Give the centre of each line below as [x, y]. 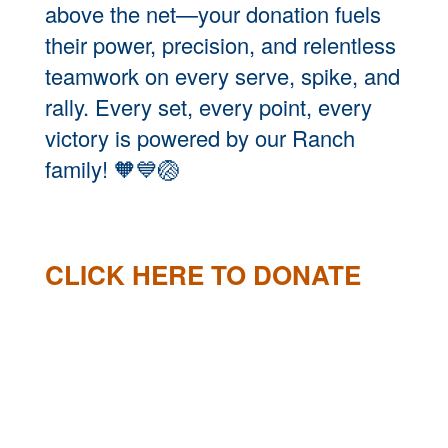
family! [79, 168]
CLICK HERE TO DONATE [203, 274]
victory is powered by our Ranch [200, 137]
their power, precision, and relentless [220, 44]
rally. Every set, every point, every [208, 106]
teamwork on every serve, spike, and [222, 75]
